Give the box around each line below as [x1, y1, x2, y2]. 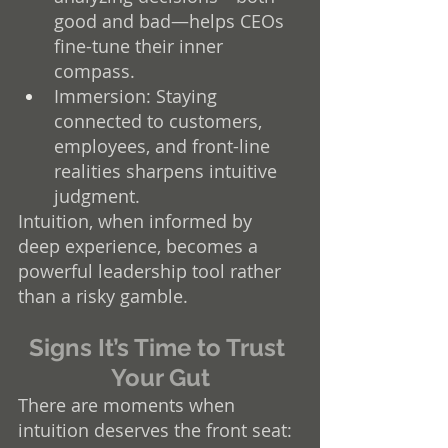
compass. [54, 58, 135, 83]
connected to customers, [54, 108, 267, 133]
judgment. [54, 183, 140, 208]
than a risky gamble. [18, 283, 188, 308]
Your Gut [110, 362, 210, 392]
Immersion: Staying [54, 83, 222, 108]
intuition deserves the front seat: [18, 417, 292, 442]
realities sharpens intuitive [54, 158, 282, 183]
